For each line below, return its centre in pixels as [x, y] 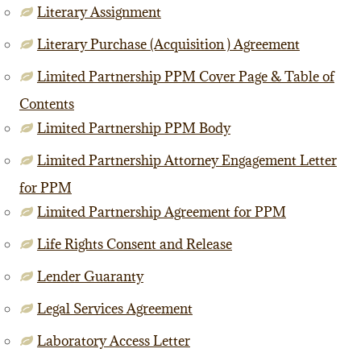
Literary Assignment [99, 12]
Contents [46, 104]
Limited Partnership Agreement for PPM [161, 212]
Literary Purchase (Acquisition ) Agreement [168, 44]
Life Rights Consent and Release [134, 244]
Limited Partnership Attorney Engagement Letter [187, 160]
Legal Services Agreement [114, 309]
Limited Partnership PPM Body [133, 128]
